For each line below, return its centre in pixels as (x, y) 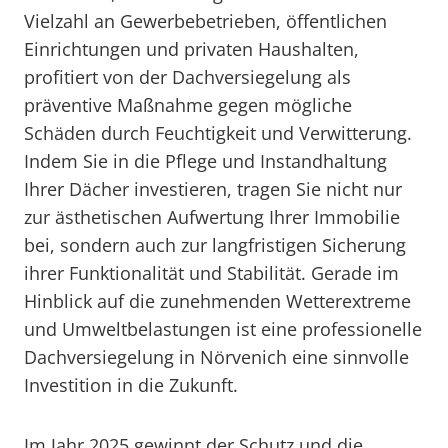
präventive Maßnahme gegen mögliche (188, 105)
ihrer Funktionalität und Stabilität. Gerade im (211, 273)
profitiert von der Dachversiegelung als (187, 77)
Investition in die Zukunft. (131, 385)
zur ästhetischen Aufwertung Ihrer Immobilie (212, 217)
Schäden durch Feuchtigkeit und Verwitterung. (218, 133)
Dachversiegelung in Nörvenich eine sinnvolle (216, 357)
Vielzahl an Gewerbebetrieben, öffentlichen (205, 21)
